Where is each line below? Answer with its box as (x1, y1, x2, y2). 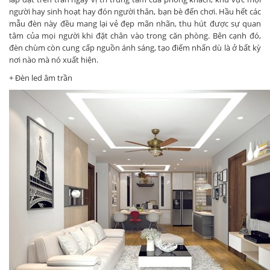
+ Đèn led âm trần (9, 72, 72, 84)
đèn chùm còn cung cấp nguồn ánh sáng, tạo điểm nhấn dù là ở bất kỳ (9, 42, 261, 54)
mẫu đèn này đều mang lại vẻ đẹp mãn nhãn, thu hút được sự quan (9, 18, 261, 30)
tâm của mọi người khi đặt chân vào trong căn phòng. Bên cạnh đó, (9, 30, 261, 42)
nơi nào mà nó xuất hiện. (9, 54, 98, 66)
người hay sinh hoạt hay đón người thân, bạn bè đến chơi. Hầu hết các (9, 6, 261, 17)
